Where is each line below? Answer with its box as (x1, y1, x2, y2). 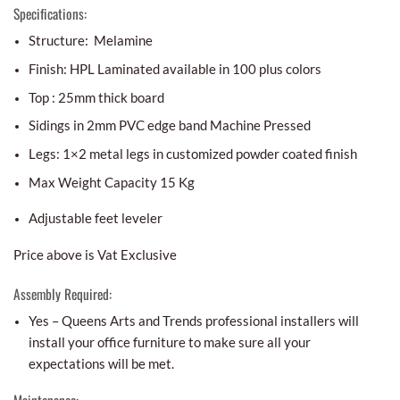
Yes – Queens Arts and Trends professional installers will (28, 312, 359, 329)
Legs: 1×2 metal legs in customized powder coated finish (28, 146, 357, 162)
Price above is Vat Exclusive (13, 246, 177, 262)
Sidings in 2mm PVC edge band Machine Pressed (28, 117, 311, 134)
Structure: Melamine (28, 32, 153, 49)
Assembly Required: (13, 283, 112, 304)
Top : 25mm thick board (28, 88, 167, 105)
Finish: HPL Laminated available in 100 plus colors (28, 61, 321, 78)
